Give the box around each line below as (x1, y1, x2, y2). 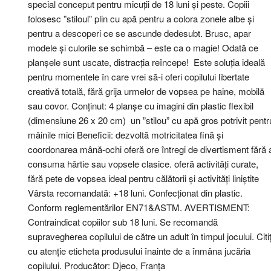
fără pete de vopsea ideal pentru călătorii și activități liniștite (28, 172, 259, 184)
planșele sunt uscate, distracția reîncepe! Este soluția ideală (28, 56, 265, 68)
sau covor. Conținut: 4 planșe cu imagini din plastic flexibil (28, 99, 253, 112)
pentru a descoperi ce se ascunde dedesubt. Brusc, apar (28, 27, 251, 39)
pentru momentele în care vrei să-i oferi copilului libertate (28, 70, 249, 83)
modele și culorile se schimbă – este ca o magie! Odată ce (28, 41, 258, 54)
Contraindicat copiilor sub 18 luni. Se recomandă (28, 215, 218, 228)
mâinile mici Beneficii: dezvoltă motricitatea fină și (28, 128, 223, 141)
